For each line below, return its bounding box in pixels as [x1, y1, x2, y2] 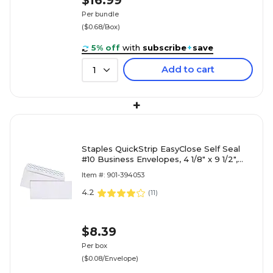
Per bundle [82, 9, 119, 18]
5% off [91, 43, 120, 52]
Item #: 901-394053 [82, 171, 144, 179]
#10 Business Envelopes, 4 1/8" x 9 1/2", [82, 154, 238, 164]
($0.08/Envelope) [82, 253, 138, 263]
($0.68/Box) [82, 22, 120, 31]
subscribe [143, 43, 186, 52]
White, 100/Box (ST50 [82, 165, 171, 174]
